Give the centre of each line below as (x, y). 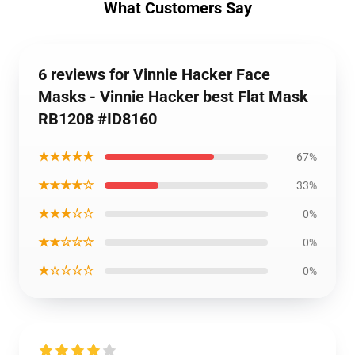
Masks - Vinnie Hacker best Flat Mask (173, 97)
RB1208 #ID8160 (97, 119)
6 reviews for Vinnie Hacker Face (154, 74)
